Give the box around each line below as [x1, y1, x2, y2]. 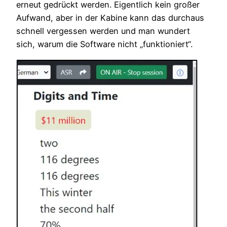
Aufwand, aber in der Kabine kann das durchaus [16, 13, 204, 23]
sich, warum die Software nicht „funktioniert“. [16, 39, 193, 50]
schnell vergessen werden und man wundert [16, 26, 190, 36]
